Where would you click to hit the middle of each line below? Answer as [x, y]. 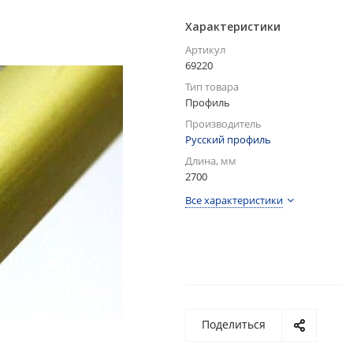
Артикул [205, 50]
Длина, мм [211, 161]
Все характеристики [234, 201]
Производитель [223, 124]
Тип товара [212, 87]
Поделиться [234, 325]
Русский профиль [228, 140]
